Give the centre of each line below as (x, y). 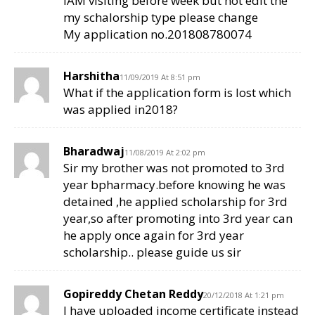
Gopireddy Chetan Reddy (133, 294)
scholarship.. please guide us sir (152, 252)
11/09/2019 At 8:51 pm (160, 77)
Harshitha (91, 76)
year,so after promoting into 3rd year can (178, 219)
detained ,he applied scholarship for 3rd (175, 202)
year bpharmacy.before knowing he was (174, 185)
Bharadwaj (94, 152)
